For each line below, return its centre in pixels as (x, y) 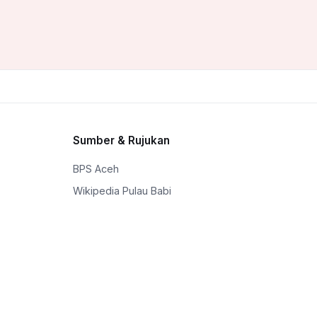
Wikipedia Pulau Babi (122, 191)
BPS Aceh (96, 169)
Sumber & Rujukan (121, 141)
